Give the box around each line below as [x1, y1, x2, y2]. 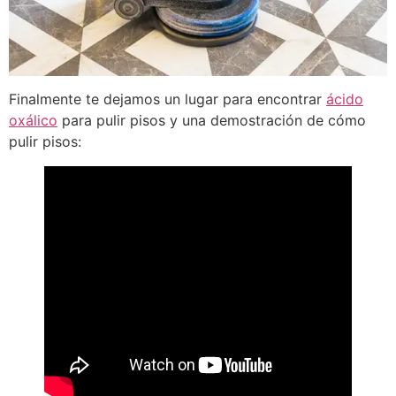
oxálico [9, 111, 57, 130]
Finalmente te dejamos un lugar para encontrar [9, 90, 326, 109]
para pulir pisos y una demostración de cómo [57, 111, 366, 130]
